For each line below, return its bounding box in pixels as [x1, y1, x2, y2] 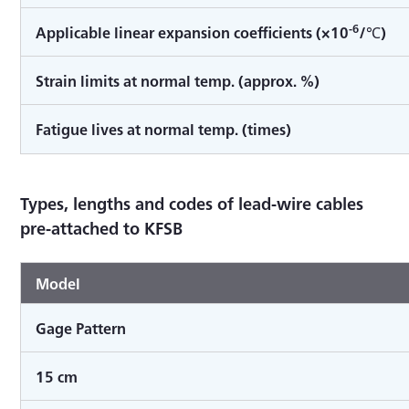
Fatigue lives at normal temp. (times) [36, 118, 292, 139]
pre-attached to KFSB [20, 215, 184, 239]
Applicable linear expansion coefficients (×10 [36, 22, 350, 43]
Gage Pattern [36, 317, 127, 338]
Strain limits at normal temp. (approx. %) [36, 69, 320, 90]
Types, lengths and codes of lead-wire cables [20, 191, 364, 215]
